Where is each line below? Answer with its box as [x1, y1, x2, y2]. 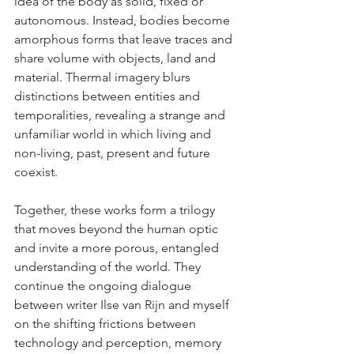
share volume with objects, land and [14, 51, 219, 66]
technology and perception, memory [14, 335, 224, 351]
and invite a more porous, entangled [14, 240, 222, 256]
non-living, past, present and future [14, 145, 213, 161]
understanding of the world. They [14, 259, 204, 275]
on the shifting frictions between [14, 316, 199, 332]
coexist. [14, 164, 58, 180]
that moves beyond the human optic [14, 221, 221, 237]
